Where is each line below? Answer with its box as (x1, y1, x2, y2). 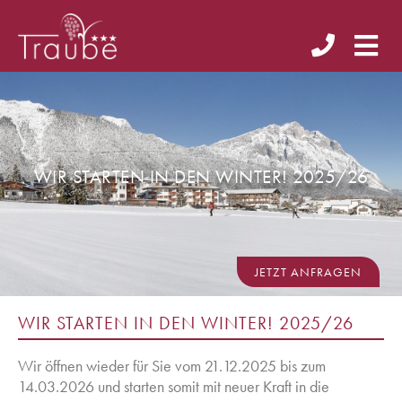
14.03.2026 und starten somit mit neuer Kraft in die (18, 375, 329, 397)
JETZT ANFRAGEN (255, 264, 362, 280)
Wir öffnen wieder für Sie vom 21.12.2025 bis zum (18, 354, 326, 376)
